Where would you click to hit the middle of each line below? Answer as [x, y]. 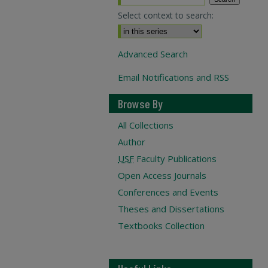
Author [132, 142]
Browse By [140, 103]
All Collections [146, 125]
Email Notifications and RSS [173, 77]
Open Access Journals [162, 175]
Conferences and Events [168, 192]
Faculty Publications [175, 159]
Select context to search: [166, 15]
